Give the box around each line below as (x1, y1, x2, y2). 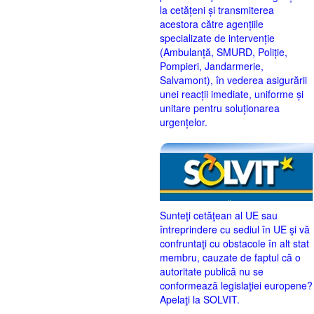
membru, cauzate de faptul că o (160, 250, 301, 265)
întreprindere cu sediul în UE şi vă (160, 222, 310, 237)
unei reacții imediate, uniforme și (160, 87, 303, 102)
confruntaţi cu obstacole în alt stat (160, 236, 309, 251)
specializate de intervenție (160, 31, 275, 46)
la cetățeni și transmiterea (160, 3, 274, 18)
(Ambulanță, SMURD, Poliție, (160, 45, 287, 60)
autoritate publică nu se (160, 264, 264, 279)
